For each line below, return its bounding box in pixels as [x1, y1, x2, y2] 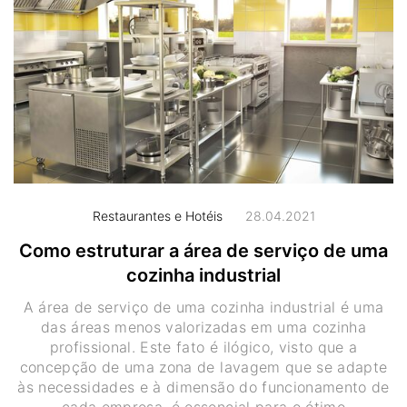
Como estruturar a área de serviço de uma [19, 239, 388, 262]
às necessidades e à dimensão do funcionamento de [17, 377, 390, 396]
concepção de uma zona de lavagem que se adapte [19, 357, 388, 376]
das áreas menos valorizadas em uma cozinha [40, 317, 367, 336]
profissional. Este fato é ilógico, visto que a [49, 337, 358, 356]
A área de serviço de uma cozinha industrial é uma [23, 297, 384, 316]
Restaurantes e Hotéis [92, 207, 223, 223]
